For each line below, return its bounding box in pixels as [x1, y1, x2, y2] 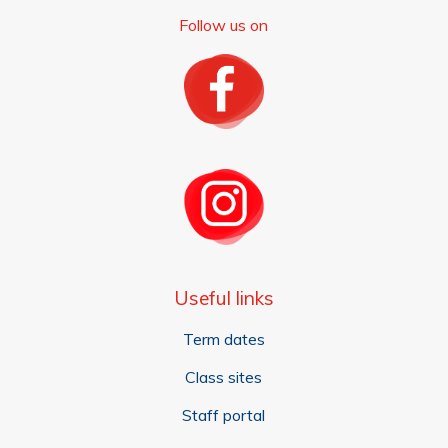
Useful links [173, 286, 274, 311]
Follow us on [179, 14, 269, 35]
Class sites [185, 366, 263, 387]
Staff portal [182, 405, 266, 426]
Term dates [182, 328, 265, 349]
